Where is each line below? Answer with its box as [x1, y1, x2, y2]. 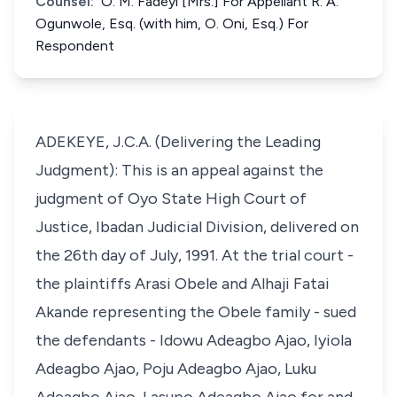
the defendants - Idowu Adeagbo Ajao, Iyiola [35, 331, 352, 350]
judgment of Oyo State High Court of [35, 189, 307, 208]
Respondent [35, 37, 114, 54]
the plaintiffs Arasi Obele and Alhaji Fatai [35, 274, 330, 293]
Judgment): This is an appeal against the [35, 160, 323, 180]
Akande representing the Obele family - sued [35, 302, 356, 322]
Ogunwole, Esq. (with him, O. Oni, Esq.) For [35, 15, 308, 32]
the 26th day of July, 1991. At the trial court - [35, 245, 354, 265]
